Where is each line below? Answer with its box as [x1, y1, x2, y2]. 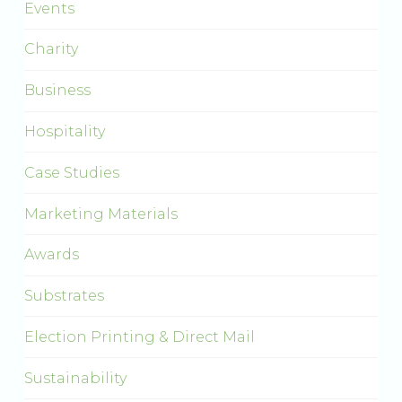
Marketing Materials [23, 205, 178, 223]
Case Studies [23, 163, 119, 181]
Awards [23, 246, 79, 264]
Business [23, 82, 91, 100]
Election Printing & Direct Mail [23, 328, 255, 345]
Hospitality [23, 122, 105, 140]
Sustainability [23, 369, 127, 387]
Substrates [23, 287, 104, 305]
